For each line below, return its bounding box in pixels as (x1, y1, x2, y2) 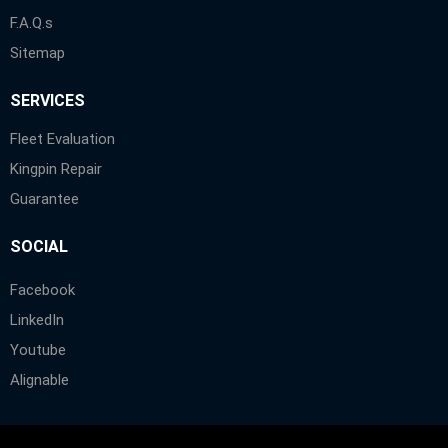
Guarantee (10, 189, 79, 208)
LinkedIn (10, 310, 64, 329)
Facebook (10, 280, 75, 299)
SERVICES (10, 90, 85, 110)
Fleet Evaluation (10, 129, 115, 148)
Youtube (10, 340, 66, 359)
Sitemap (10, 43, 65, 62)
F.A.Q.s (10, 13, 53, 32)
